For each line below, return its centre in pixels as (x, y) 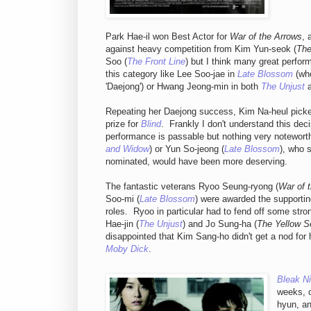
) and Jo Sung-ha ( (220, 224)
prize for (123, 124)
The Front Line (156, 61)
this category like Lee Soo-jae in (171, 74)
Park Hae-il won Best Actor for (168, 36)
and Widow (127, 149)
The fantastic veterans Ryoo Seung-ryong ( (192, 186)
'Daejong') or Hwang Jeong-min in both (183, 86)
